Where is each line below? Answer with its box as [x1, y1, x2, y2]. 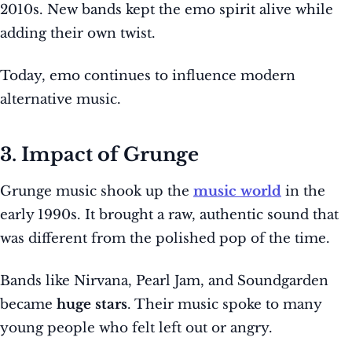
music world [193, 183, 281, 200]
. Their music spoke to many [127, 296, 321, 313]
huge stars [57, 296, 127, 313]
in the [281, 183, 325, 200]
